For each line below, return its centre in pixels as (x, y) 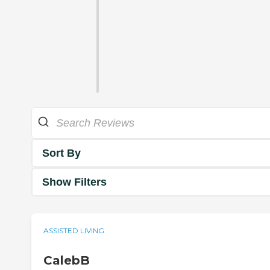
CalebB (67, 261)
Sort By (61, 153)
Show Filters (74, 182)
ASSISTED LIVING (74, 231)
